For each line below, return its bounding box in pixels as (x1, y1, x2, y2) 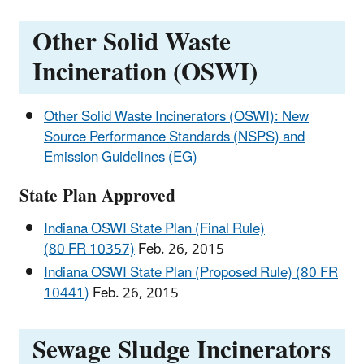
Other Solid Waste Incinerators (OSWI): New (44, 102, 309, 132)
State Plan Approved (19, 177, 175, 214)
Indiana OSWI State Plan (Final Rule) (44, 214, 265, 244)
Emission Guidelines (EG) (44, 143, 197, 173)
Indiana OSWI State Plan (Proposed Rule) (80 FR (44, 258, 338, 288)
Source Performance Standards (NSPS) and (44, 123, 305, 153)
